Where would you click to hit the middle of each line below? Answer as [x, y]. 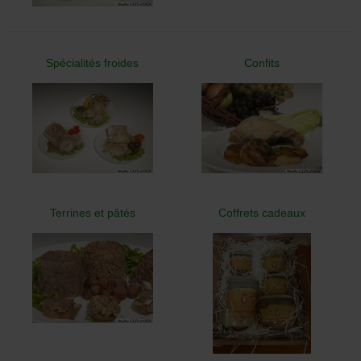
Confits [261, 62]
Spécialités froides [93, 62]
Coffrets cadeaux [261, 212]
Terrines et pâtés [92, 212]
